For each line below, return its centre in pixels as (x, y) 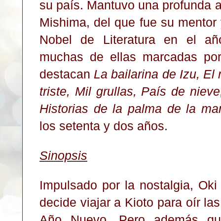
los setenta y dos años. (104, 126)
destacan (67, 74)
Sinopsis (63, 155)
